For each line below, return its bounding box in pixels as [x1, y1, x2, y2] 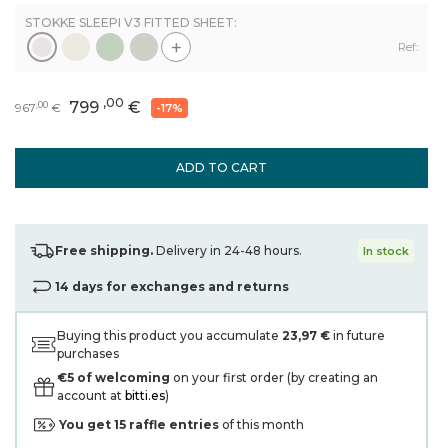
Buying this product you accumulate [57, 328, 282, 343]
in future [330, 328, 385, 343]
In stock [363, 244, 409, 258]
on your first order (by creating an [170, 370, 378, 385]
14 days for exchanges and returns [55, 279, 289, 294]
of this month [222, 417, 304, 432]
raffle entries [129, 417, 222, 432]
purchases [57, 346, 119, 361]
